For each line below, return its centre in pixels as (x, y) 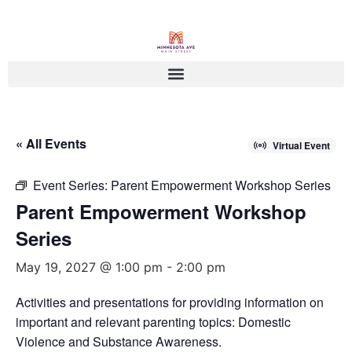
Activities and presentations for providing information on (170, 302)
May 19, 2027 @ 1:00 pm (89, 267)
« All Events (51, 143)
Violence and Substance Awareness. (119, 341)
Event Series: (72, 185)
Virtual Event (301, 145)
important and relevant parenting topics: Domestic (153, 321)
